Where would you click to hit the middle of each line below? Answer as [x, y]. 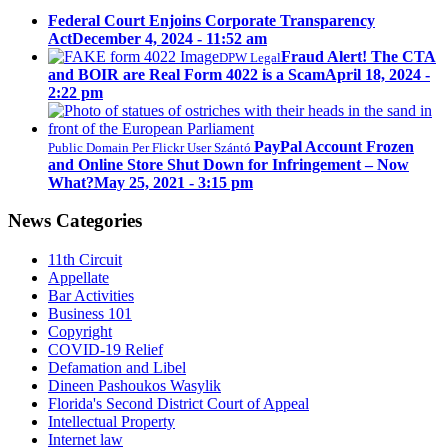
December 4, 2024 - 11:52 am [169, 38]
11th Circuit [85, 260]
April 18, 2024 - [377, 74]
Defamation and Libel [117, 368]
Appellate [78, 278]
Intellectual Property [111, 422]
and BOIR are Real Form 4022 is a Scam [186, 74]
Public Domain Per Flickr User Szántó [151, 147]
